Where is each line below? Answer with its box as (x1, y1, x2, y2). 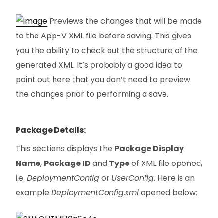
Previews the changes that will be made (47, 15, 202, 27)
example (16, 186, 51, 198)
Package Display (114, 143, 184, 154)
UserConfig (111, 172, 154, 183)
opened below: (139, 186, 197, 198)
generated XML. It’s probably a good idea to (16, 59, 182, 71)
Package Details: (16, 124, 86, 136)
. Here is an (154, 172, 195, 183)
